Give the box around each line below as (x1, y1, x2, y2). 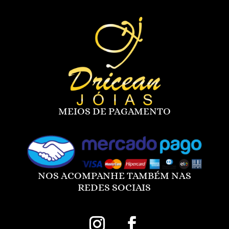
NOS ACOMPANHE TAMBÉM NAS (37, 169, 191, 181)
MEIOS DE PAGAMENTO (58, 105, 171, 117)
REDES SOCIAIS (78, 181, 151, 193)
